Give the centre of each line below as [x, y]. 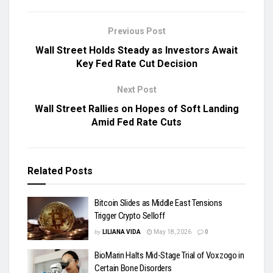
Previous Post [136, 31]
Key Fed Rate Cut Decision [136, 63]
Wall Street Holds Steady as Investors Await [136, 50]
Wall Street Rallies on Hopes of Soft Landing [136, 108]
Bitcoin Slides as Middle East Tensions [158, 203]
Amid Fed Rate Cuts [136, 122]
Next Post [136, 89]
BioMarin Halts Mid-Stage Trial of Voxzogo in [169, 256]
